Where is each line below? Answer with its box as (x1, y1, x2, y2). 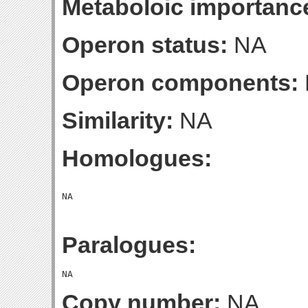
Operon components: (62, 69, 298, 96)
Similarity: (62, 107, 173, 133)
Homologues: (62, 145, 212, 171)
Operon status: (62, 32, 228, 58)
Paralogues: (62, 232, 196, 258)
